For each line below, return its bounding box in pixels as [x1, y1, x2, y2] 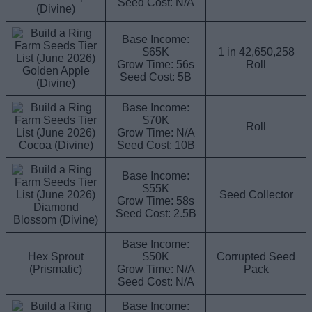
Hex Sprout [28, 250, 84, 263]
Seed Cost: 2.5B [115, 207, 196, 219]
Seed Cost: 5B [120, 70, 192, 83]
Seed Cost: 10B [116, 139, 195, 151]
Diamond [33, 201, 79, 213]
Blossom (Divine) [13, 213, 98, 226]
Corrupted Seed [217, 250, 295, 263]
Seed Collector [219, 188, 293, 201]
